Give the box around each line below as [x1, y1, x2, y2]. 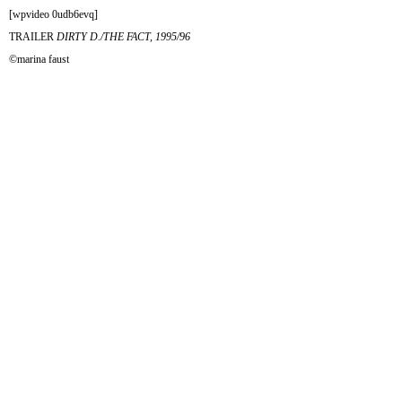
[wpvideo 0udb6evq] [9, 8, 98, 21]
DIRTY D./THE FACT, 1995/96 [57, 31, 190, 43]
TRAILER [9, 31, 57, 43]
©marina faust [9, 53, 69, 66]
